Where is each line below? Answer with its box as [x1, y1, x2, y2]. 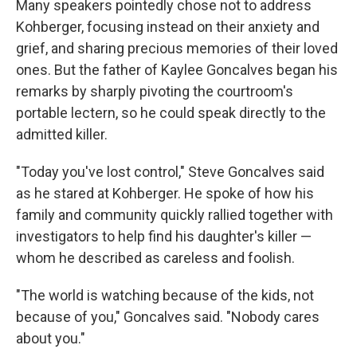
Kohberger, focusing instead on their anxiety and [16, 18, 320, 35]
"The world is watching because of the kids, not [16, 286, 314, 304]
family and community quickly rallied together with [16, 206, 333, 223]
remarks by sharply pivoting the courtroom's [16, 82, 293, 100]
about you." [16, 329, 85, 347]
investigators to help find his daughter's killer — [16, 227, 312, 245]
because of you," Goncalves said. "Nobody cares [16, 308, 320, 325]
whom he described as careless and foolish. [16, 249, 295, 266]
